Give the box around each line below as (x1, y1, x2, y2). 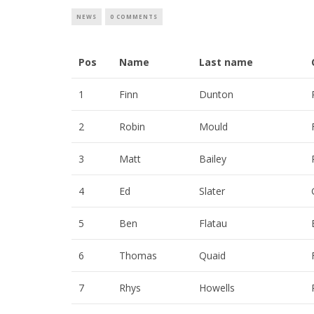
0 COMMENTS (110, 13, 158, 21)
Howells (199, 281, 235, 295)
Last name (199, 55, 253, 69)
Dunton (199, 88, 233, 102)
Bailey (199, 152, 226, 166)
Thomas (119, 249, 157, 263)
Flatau (199, 217, 227, 231)
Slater (199, 184, 225, 198)
